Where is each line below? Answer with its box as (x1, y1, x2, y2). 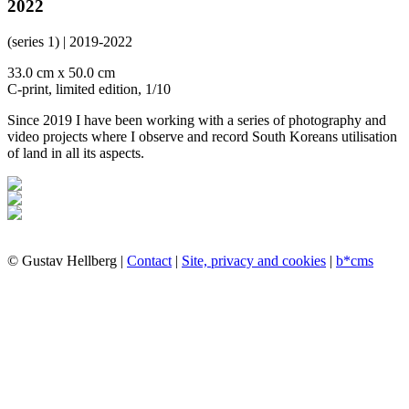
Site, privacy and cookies (182, 252, 326, 268)
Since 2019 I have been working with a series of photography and (7, 111, 386, 128)
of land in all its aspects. (7, 144, 144, 161)
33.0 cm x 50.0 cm (7, 64, 115, 80)
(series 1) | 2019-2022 (7, 33, 132, 49)
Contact (127, 252, 172, 268)
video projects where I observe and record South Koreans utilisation (7, 128, 397, 144)
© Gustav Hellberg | (7, 252, 127, 268)
